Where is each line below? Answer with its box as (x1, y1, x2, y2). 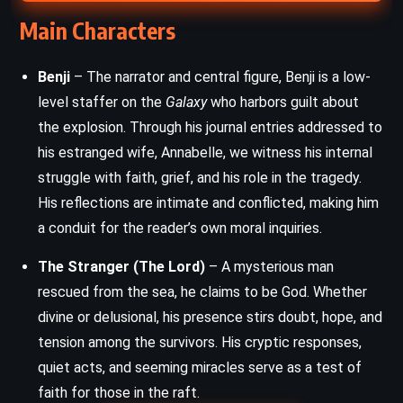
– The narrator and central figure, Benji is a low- (70, 67, 371, 85)
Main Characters (20, 15, 175, 45)
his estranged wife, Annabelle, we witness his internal (38, 143, 372, 161)
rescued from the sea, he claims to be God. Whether (38, 282, 367, 300)
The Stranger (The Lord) (38, 257, 205, 275)
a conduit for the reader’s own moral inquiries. (38, 219, 322, 237)
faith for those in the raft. (38, 383, 200, 401)
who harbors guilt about (207, 93, 359, 111)
